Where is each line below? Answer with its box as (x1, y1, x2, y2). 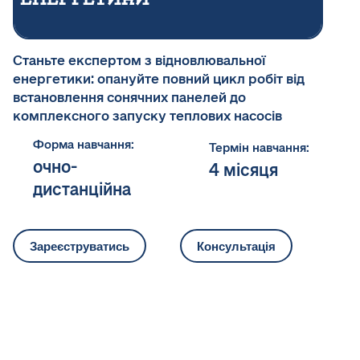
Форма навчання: (33, 137, 134, 153)
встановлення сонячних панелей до (13, 89, 246, 106)
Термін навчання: (209, 140, 309, 156)
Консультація (197, 239, 276, 253)
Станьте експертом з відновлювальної (13, 52, 265, 69)
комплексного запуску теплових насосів (13, 108, 282, 125)
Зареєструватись (30, 239, 129, 253)
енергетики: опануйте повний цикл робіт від (13, 71, 305, 88)
